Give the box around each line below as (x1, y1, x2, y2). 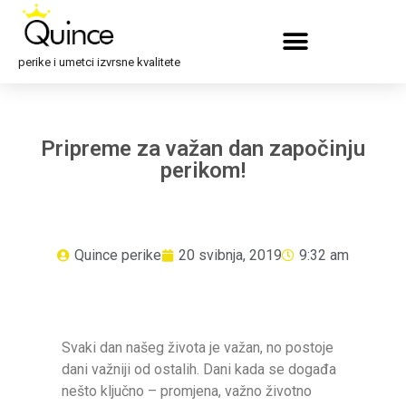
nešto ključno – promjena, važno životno (62, 382, 312, 401)
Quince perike (74, 246, 161, 265)
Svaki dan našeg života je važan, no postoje (62, 339, 333, 357)
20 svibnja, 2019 (179, 246, 282, 265)
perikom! (160, 158, 246, 184)
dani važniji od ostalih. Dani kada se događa (62, 361, 336, 379)
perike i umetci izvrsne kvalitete (18, 54, 180, 69)
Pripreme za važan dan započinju (41, 136, 365, 162)
